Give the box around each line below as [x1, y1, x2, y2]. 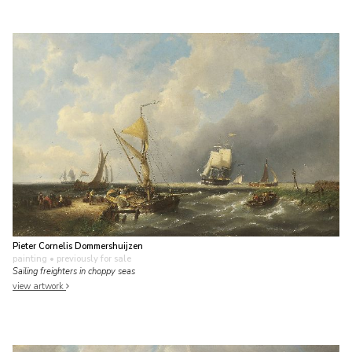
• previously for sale [47, 252, 131, 265]
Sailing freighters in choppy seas [13, 265, 135, 277]
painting [13, 252, 47, 265]
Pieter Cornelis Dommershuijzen [13, 240, 143, 252]
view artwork [13, 280, 66, 292]
